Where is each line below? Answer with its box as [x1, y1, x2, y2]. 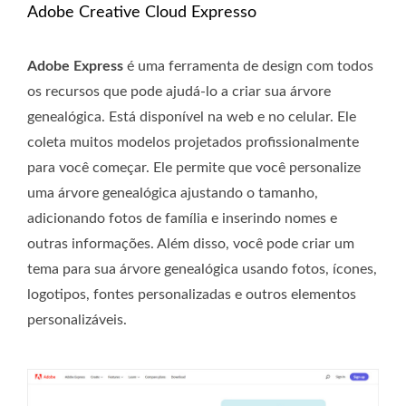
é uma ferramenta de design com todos [123, 58, 373, 73]
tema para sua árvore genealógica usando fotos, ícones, [27, 261, 377, 276]
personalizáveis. [27, 312, 127, 327]
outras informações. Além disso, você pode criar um [27, 236, 354, 251]
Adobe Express [27, 58, 123, 73]
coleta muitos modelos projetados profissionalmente [27, 134, 359, 150]
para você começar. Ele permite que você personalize [27, 159, 361, 175]
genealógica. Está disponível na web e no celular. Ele [27, 109, 356, 124]
